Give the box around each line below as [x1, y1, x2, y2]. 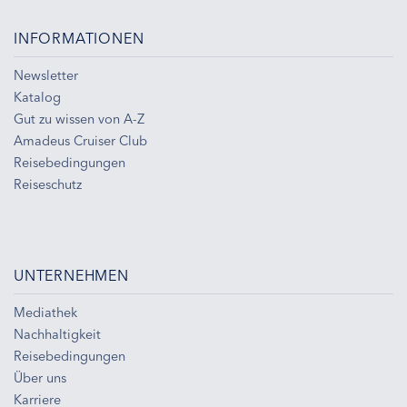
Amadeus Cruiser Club [14, 133, 147, 150]
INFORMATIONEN [14, 29, 144, 48]
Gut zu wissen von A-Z [14, 111, 144, 128]
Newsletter [14, 67, 78, 84]
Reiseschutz [14, 176, 82, 194]
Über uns [14, 370, 66, 387]
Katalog [14, 89, 61, 106]
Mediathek [14, 304, 77, 322]
